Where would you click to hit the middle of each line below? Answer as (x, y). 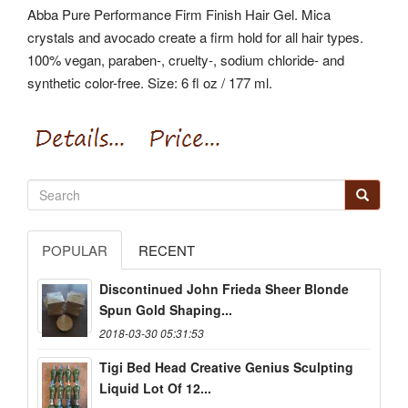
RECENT (167, 250)
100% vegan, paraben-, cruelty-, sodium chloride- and (186, 59)
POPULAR (75, 250)
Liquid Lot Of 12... (155, 388)
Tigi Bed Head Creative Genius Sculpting (226, 367)
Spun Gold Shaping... (166, 310)
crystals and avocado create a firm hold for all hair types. (195, 36)
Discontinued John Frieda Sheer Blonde (224, 289)
